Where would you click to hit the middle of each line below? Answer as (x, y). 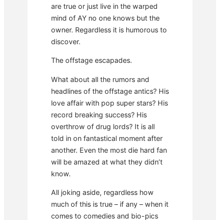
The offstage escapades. (92, 60)
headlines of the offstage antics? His (110, 91)
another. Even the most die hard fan (109, 150)
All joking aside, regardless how (102, 192)
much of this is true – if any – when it (110, 204)
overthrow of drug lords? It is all (103, 126)
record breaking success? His (99, 114)
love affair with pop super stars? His (110, 103)
